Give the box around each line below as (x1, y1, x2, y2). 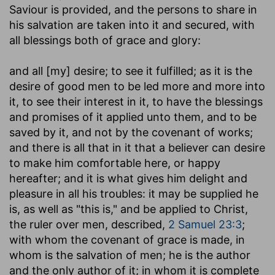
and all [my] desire (9, 64, 105, 77)
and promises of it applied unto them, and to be (9, 110, 257, 123)
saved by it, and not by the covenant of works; (9, 125, 253, 139)
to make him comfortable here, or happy (9, 156, 220, 169)
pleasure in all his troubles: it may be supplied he (9, 187, 258, 200)
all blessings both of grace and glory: (9, 33, 201, 47)
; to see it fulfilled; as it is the (105, 64, 252, 77)
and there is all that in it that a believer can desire (9, 141, 265, 154)
